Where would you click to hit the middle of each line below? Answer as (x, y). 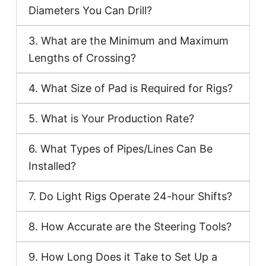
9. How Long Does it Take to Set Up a (123, 256)
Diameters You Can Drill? (91, 10)
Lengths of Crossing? (83, 58)
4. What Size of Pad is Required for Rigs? (131, 88)
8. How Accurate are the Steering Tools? (130, 226)
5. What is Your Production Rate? (112, 118)
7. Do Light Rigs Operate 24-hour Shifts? (131, 196)
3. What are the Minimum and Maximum (129, 40)
